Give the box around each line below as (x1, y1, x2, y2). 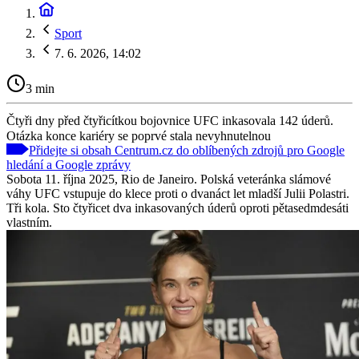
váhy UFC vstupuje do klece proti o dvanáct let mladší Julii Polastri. (6, 186, 349, 200)
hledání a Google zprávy (6, 157, 131, 171)
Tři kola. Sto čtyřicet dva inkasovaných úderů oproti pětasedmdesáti (6, 200, 349, 215)
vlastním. (6, 215, 52, 229)
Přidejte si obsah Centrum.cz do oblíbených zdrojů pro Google (29, 143, 345, 157)
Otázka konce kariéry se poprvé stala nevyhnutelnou (6, 128, 271, 143)
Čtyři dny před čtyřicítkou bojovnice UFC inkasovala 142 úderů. (6, 113, 333, 127)
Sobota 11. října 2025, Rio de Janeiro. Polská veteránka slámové (6, 171, 331, 186)
